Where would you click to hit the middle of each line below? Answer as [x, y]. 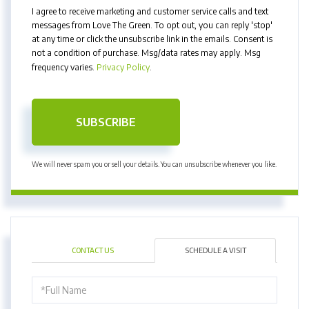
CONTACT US [92, 250]
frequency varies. [64, 67]
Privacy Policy [123, 67]
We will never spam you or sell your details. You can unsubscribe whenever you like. [154, 164]
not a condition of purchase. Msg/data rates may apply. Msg [146, 52]
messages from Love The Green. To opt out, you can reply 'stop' [152, 25]
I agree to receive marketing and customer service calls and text [150, 11]
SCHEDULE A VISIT [215, 250]
